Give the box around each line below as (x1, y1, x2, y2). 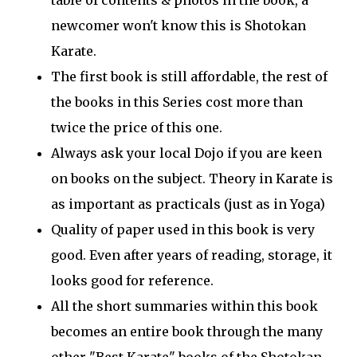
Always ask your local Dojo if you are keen (51, 145, 322, 162)
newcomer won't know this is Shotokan (51, 18, 306, 34)
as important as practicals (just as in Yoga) (51, 196, 325, 213)
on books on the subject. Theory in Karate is (51, 171, 333, 187)
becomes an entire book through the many (51, 324, 323, 340)
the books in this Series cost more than (51, 94, 303, 111)
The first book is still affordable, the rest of (51, 69, 328, 85)
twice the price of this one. (51, 120, 222, 136)
